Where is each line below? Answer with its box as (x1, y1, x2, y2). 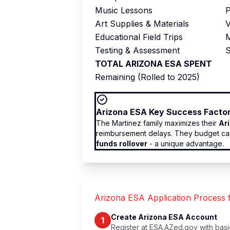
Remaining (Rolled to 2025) (95, 72, 200, 82)
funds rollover (96, 139, 147, 148)
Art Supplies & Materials (95, 18, 189, 29)
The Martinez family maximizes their (96, 119, 219, 127)
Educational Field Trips (95, 32, 183, 42)
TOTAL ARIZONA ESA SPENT (95, 59, 212, 69)
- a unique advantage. (147, 139, 224, 148)
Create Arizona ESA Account (111, 213, 217, 221)
